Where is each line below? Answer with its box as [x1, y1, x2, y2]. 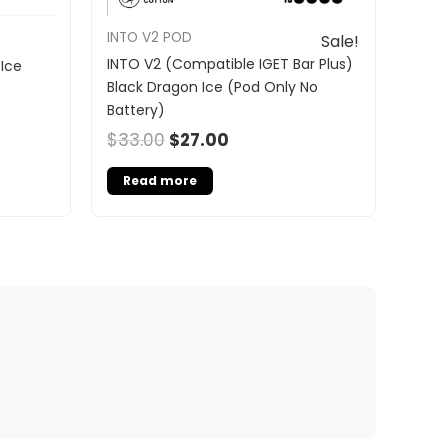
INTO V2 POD [107, 27, 192, 47]
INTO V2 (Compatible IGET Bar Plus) [107, 53, 353, 74]
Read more [123, 172, 197, 190]
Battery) [107, 99, 165, 120]
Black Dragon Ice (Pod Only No [107, 76, 318, 97]
